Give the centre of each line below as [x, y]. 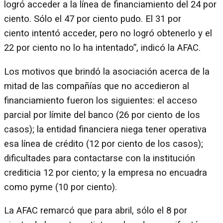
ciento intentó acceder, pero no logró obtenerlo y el [108, 33]
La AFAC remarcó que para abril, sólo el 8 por [96, 211]
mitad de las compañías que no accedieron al [97, 86]
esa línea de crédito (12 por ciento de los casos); [104, 144]
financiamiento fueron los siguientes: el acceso [101, 100]
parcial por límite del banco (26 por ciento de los [102, 115]
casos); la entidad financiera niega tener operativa [105, 129]
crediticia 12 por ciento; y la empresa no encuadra [106, 172]
